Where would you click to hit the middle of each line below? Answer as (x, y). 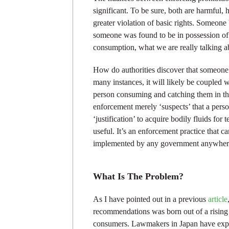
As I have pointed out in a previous (151, 199)
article (218, 199)
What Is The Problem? (138, 177)
